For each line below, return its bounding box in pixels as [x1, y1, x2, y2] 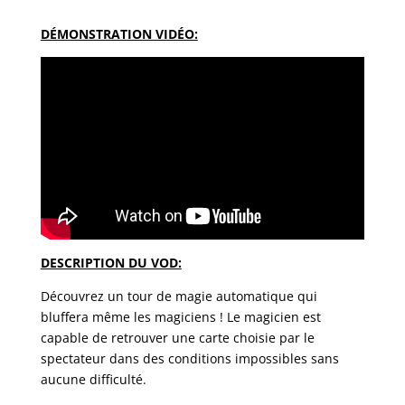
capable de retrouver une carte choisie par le [40, 329, 315, 346]
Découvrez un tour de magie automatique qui [40, 287, 317, 305]
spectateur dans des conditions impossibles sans [40, 350, 339, 367]
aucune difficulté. [40, 371, 146, 388]
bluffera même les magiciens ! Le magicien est [40, 308, 321, 325]
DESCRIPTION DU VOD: [40, 254, 182, 271]
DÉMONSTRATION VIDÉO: [40, 25, 198, 43]
